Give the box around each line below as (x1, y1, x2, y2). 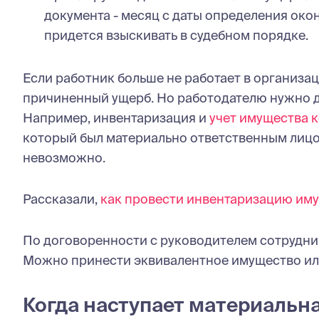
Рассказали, (23, 191, 100, 206)
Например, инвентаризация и (23, 110, 209, 125)
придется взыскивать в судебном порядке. (44, 27, 308, 43)
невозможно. (23, 150, 105, 165)
